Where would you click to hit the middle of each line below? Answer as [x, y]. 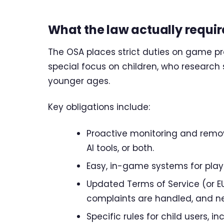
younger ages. [79, 81]
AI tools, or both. [120, 148]
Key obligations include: [99, 107]
